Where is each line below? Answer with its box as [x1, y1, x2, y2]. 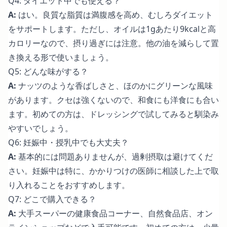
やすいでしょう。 [8, 122, 73, 134]
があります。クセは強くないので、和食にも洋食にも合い [8, 94, 219, 105]
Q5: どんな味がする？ [8, 65, 88, 77]
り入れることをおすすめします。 [8, 179, 130, 191]
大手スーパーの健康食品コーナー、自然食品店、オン [16, 207, 213, 219]
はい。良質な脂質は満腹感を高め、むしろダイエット [16, 9, 213, 20]
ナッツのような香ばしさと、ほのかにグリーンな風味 [16, 80, 213, 91]
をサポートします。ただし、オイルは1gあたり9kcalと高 [8, 23, 216, 34]
